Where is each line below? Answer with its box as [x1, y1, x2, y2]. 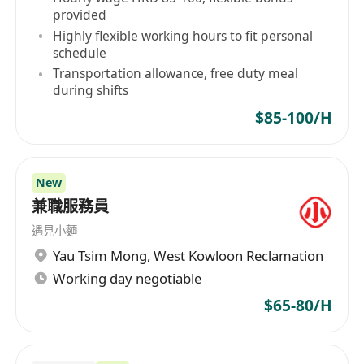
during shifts [53, 81, 129, 100]
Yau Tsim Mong [53, 245, 148, 265]
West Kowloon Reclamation [154, 245, 324, 265]
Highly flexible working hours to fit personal [53, 26, 314, 45]
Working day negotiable [53, 268, 202, 288]
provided [53, 5, 107, 24]
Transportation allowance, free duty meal [53, 64, 299, 83]
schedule [53, 43, 107, 62]
